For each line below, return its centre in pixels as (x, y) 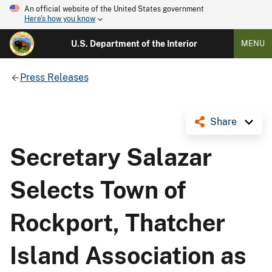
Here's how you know (60, 19)
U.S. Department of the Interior (134, 44)
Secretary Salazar (111, 157)
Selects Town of (98, 190)
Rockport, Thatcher (117, 223)
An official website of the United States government (114, 9)
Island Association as (128, 255)
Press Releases (54, 77)
